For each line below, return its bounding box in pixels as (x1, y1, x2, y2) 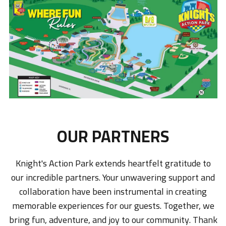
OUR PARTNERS (57, 121, 169, 151)
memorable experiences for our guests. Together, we (12, 197, 214, 214)
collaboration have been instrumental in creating (19, 183, 207, 200)
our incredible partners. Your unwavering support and (11, 169, 215, 186)
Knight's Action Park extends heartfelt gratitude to (15, 155, 211, 172)
